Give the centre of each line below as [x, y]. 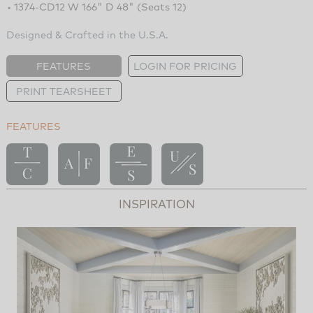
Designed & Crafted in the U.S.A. [87, 34]
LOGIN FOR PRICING [185, 66]
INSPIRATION [156, 203]
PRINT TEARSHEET [64, 91]
